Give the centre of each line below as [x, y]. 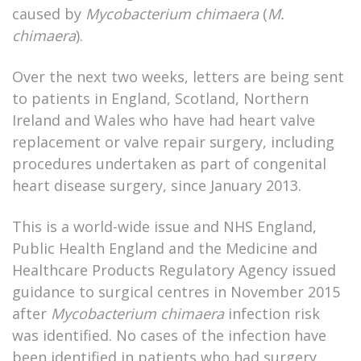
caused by [49, 14]
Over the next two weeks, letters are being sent [178, 77]
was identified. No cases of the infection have [169, 336]
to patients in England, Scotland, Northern [160, 99]
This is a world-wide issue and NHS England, [164, 227]
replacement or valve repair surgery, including [173, 142]
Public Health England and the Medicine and [165, 249]
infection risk [272, 314]
